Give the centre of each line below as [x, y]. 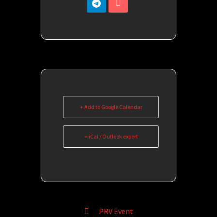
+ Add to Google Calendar [111, 107]
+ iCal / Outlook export [111, 136]
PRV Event [116, 211]
